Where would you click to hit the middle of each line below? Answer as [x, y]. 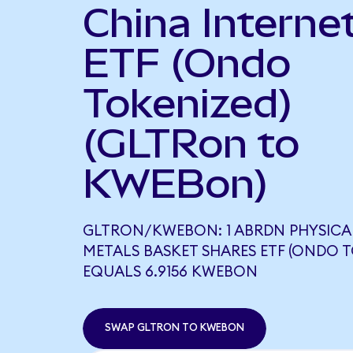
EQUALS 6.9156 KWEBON [170, 272]
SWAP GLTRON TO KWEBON [174, 328]
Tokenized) [188, 103]
